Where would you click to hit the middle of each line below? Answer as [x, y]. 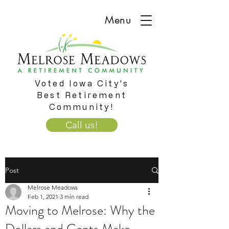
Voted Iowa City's [82, 83]
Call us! [82, 125]
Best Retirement [82, 95]
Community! [82, 107]
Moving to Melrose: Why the [80, 210]
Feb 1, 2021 [43, 197]
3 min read [74, 197]
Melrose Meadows [53, 187]
